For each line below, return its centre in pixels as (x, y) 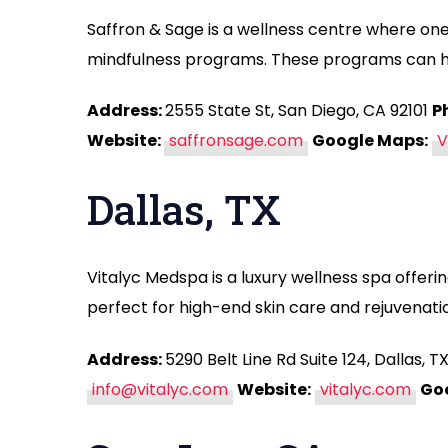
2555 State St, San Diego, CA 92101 (298, 110)
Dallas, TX (184, 210)
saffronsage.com (236, 140)
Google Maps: (370, 140)
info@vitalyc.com (160, 389)
